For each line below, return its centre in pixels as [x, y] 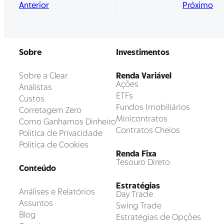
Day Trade [134, 194]
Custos [32, 99]
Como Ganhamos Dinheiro [67, 122]
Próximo [198, 5]
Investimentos [143, 52]
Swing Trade [139, 206]
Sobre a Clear [43, 76]
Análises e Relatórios [57, 192]
